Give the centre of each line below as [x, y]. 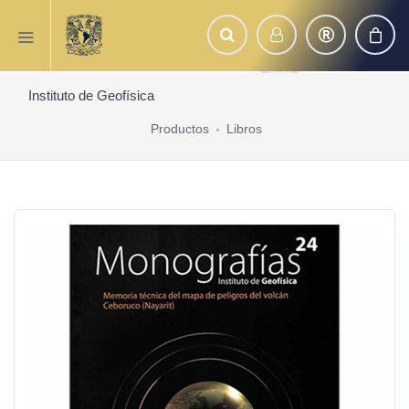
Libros [244, 129]
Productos [179, 129]
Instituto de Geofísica [91, 95]
